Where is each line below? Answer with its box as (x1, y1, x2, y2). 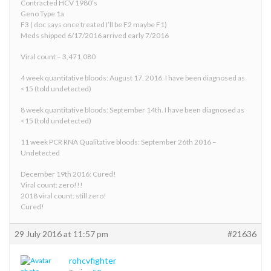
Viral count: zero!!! (21, 180, 83, 189)
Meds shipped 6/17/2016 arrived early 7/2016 (21, 30, 169, 40)
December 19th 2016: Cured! (21, 169, 116, 178)
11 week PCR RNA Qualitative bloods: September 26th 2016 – (21, 137, 217, 146)
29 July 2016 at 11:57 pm (15, 228, 108, 239)
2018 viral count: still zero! (21, 191, 106, 200)
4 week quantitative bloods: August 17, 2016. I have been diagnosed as (21, 73, 245, 82)
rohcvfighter (69, 255, 116, 266)
